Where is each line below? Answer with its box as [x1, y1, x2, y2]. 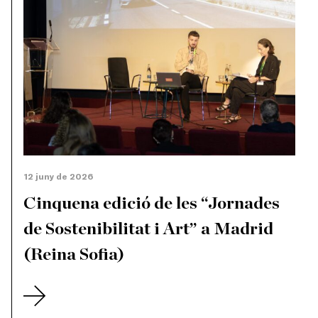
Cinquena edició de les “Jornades [23, 195, 280, 213]
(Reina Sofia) [23, 246, 124, 264]
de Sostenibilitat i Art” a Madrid [23, 221, 273, 238]
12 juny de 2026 [23, 171, 93, 182]
